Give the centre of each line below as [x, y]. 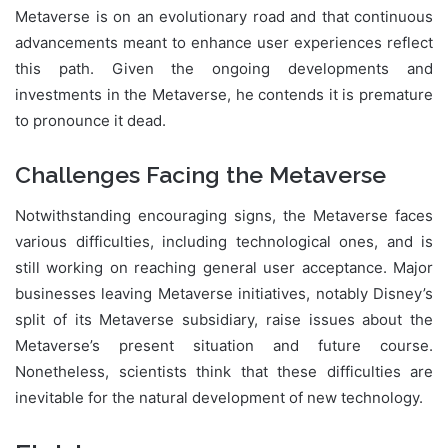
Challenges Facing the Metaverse [200, 175]
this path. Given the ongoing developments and [224, 69]
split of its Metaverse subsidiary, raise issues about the [224, 319]
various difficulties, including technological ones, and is [224, 241]
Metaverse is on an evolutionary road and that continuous [224, 17]
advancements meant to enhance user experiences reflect [224, 43]
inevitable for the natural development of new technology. [219, 397]
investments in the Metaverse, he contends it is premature [224, 95]
